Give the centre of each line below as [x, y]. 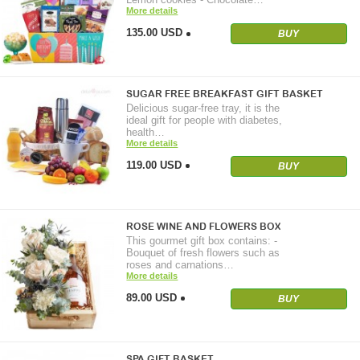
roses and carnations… [180, 265]
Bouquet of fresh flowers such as [203, 253]
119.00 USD [154, 166]
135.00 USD [155, 33]
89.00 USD [152, 298]
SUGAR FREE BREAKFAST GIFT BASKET [225, 94]
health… [146, 133]
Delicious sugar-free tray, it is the [203, 108]
